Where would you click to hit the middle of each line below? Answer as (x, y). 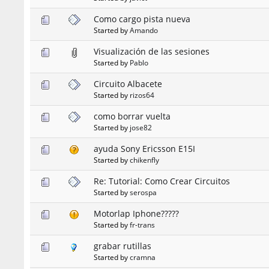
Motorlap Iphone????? (137, 214)
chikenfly (145, 160)
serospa (144, 192)
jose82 (141, 128)
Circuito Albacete (128, 84)
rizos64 (142, 95)
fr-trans (143, 225)
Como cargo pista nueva (142, 19)
